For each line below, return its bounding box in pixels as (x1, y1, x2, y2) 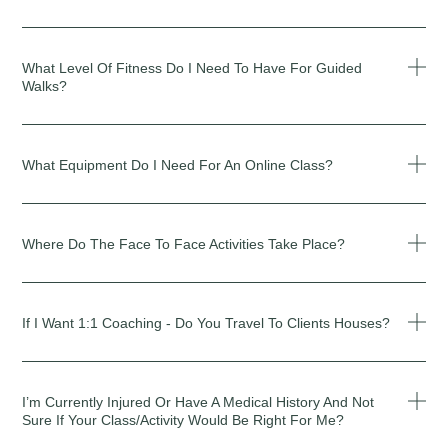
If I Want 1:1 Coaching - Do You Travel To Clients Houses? (22, 314, 391, 331)
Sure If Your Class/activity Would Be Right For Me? (22, 411, 345, 428)
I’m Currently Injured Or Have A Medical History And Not (22, 393, 375, 410)
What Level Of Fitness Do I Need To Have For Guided (22, 59, 363, 76)
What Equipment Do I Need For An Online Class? (22, 156, 334, 173)
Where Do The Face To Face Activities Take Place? (22, 235, 346, 252)
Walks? (22, 77, 68, 94)
